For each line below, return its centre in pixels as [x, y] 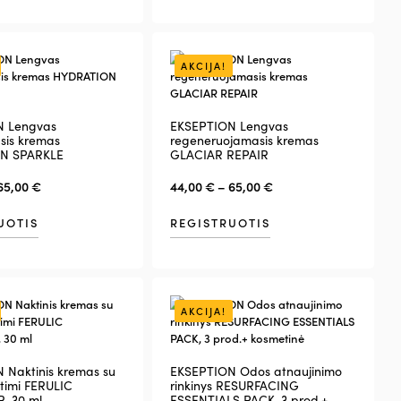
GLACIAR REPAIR [219, 154]
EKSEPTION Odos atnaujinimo [256, 371]
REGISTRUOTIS [220, 222]
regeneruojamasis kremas [244, 140]
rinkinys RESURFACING [234, 386]
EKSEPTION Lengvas [229, 125]
